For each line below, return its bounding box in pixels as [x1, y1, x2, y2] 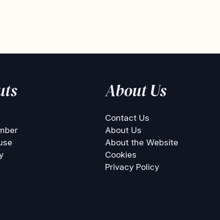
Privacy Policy [105, 162, 159, 172]
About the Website [105, 137, 178, 147]
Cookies [105, 150, 137, 160]
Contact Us [105, 113, 149, 123]
